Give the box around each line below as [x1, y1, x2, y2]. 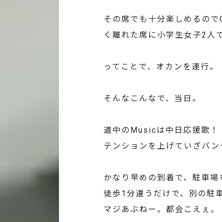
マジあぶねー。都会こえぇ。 [104, 205, 220, 215]
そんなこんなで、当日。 [104, 94, 201, 104]
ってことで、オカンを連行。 [104, 62, 219, 72]
